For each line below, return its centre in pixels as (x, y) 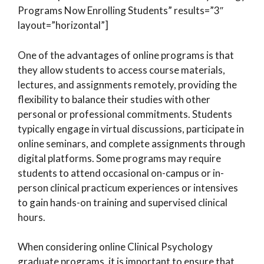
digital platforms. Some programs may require (119, 158)
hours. (32, 217)
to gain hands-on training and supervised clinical (123, 202)
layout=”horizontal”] (63, 25)
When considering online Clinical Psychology (115, 247)
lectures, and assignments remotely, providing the (127, 84)
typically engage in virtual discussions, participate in (131, 128)
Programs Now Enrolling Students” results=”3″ (121, 10)
